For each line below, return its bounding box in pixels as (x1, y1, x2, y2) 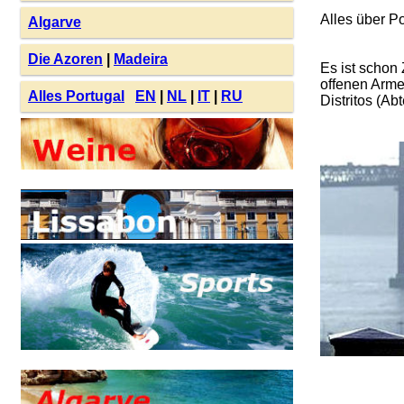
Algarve (28, 14, 81, 30)
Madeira (114, 51, 168, 67)
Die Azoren (28, 51, 103, 67)
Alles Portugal (28, 88, 124, 104)
